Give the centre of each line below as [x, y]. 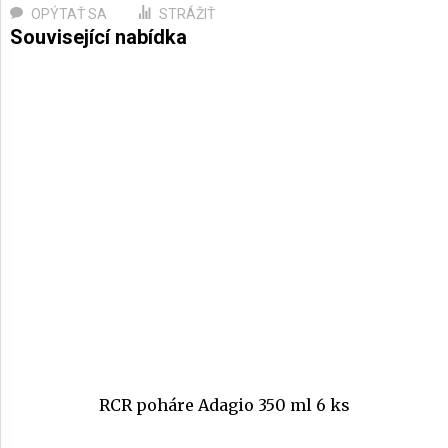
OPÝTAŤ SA [68, 14]
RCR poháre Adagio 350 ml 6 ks [224, 405]
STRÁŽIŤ [187, 14]
